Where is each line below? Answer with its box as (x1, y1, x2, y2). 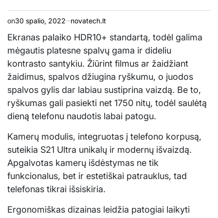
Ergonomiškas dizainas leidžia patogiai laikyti (7, 204, 190, 215)
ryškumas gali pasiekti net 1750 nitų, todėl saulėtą (7, 98, 207, 108)
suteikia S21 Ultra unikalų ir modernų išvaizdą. (7, 145, 192, 155)
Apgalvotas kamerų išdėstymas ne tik (7, 158, 159, 168)
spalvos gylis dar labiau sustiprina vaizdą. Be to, (7, 85, 201, 95)
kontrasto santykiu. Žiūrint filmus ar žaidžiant (7, 58, 188, 69)
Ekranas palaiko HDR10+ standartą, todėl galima (7, 32, 202, 42)
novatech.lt (71, 17, 106, 25)
